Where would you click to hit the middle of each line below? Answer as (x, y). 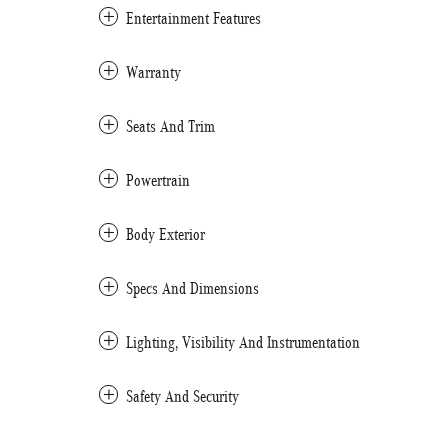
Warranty (153, 72)
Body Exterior (165, 234)
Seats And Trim (170, 126)
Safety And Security (182, 396)
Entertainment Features (193, 18)
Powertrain (158, 180)
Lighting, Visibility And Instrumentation (243, 342)
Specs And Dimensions (192, 288)
